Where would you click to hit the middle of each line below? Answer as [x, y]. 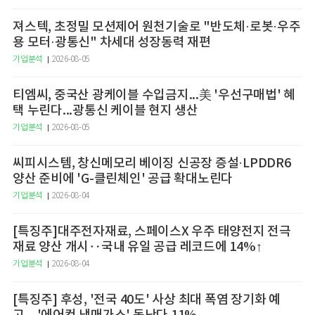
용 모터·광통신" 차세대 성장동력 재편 [112, 43]
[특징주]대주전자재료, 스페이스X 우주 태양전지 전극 [152, 232]
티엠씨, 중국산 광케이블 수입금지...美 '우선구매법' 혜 [154, 96]
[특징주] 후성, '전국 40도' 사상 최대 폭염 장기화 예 [147, 300]
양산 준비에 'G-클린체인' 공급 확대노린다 [123, 179]
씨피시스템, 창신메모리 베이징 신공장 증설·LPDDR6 [152, 164]
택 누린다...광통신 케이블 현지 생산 [105, 111]
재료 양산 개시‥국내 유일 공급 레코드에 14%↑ [137, 247]
